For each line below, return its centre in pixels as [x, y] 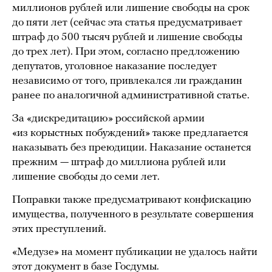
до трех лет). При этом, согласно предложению [126, 52]
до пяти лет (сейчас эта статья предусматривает [127, 23]
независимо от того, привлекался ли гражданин [127, 81]
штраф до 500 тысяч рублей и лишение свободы [127, 37]
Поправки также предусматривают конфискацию [132, 200]
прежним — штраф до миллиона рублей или [119, 162]
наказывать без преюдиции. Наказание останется [132, 148]
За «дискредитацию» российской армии [108, 119]
